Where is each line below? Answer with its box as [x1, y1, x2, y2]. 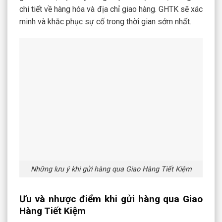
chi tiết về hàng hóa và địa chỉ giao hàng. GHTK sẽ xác [19, 4, 203, 14]
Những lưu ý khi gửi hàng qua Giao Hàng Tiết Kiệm [30, 165, 192, 173]
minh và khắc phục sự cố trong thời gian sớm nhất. [19, 17, 191, 27]
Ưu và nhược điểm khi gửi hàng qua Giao [19, 193, 203, 205]
